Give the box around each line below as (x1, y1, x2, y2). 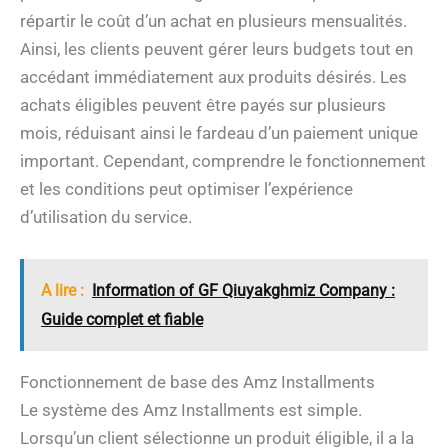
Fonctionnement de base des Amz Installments (20, 371, 375, 392)
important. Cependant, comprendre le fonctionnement (20, 151, 426, 172)
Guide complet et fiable (41, 309, 203, 329)
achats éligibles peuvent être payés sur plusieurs (20, 95, 386, 116)
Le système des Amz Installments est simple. (20, 399, 362, 420)
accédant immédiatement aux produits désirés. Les (20, 67, 407, 88)
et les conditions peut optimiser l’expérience (20, 179, 353, 200)
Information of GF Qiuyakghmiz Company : (92, 280, 395, 300)
